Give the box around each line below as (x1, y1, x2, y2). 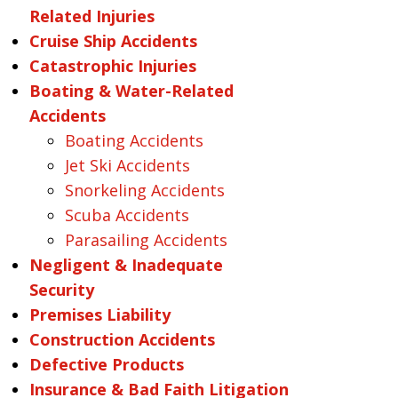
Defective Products (28, 354, 184, 375)
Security (28, 279, 94, 300)
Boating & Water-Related (28, 80, 234, 101)
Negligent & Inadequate (28, 254, 223, 275)
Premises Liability (28, 304, 171, 325)
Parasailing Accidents (64, 229, 227, 251)
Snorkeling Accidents (64, 179, 225, 201)
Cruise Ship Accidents (28, 30, 197, 52)
